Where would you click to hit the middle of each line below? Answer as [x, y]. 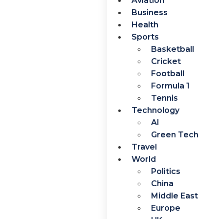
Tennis [164, 98]
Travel [144, 147]
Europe [165, 208]
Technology [155, 110]
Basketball [172, 49]
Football [167, 73]
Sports [145, 37]
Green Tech [175, 134]
